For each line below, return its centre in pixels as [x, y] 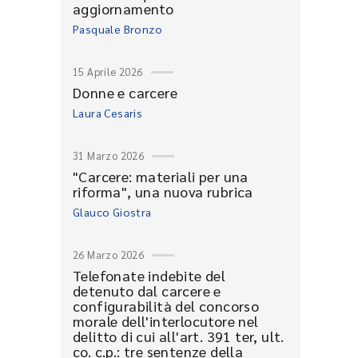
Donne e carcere [125, 92]
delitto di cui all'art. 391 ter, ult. [179, 336]
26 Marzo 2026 [109, 255]
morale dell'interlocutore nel [166, 321]
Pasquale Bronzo [117, 29]
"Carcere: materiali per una [161, 176]
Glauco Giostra [112, 212]
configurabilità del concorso [166, 306]
